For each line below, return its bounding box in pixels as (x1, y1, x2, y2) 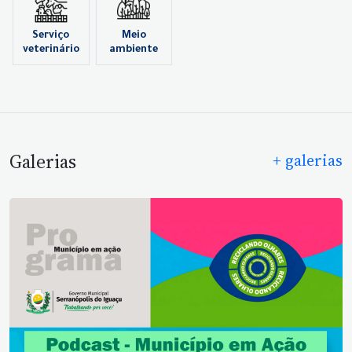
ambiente (109, 45, 159, 57)
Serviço (32, 31, 70, 42)
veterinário (22, 45, 79, 57)
